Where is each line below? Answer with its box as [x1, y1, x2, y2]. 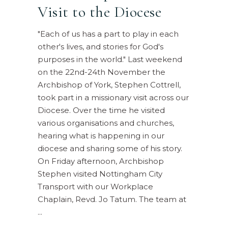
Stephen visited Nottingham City [38, 168, 162, 179]
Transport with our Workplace [38, 181, 153, 191]
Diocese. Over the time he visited [38, 105, 165, 115]
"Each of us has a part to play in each [38, 28, 179, 39]
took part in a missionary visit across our [38, 92, 189, 102]
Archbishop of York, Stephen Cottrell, [38, 79, 181, 90]
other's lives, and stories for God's [38, 41, 163, 51]
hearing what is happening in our [38, 130, 164, 140]
